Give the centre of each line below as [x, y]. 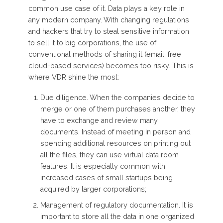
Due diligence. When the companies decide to [117, 98]
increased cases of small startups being [106, 178]
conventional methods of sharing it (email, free [105, 55]
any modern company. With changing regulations [109, 20]
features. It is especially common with [103, 167]
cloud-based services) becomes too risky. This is [111, 66]
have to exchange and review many [99, 121]
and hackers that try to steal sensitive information [109, 32]
